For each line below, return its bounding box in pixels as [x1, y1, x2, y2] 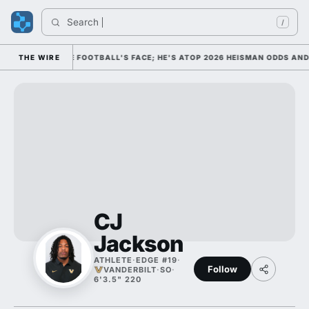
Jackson [94, 230, 184, 257]
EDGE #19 [136, 255, 177, 265]
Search [67, 17, 101, 28]
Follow [208, 263, 237, 275]
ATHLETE [94, 255, 132, 265]
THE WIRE [19, 53, 61, 61]
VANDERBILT [103, 265, 157, 275]
